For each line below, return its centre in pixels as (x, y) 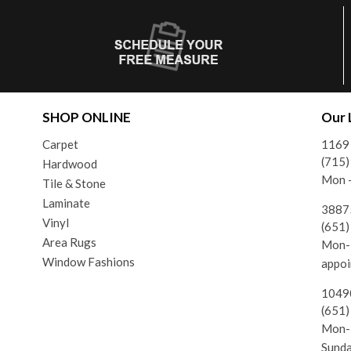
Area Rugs (69, 242)
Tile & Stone (74, 183)
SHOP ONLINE (86, 117)
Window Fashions (88, 261)
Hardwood (69, 163)
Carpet (60, 144)
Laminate (66, 203)
